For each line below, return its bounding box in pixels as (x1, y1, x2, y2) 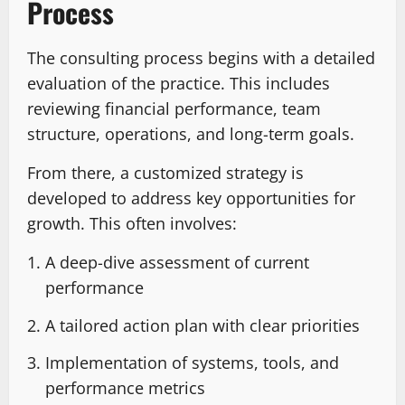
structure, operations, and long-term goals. (27, 123, 354, 146)
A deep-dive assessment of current (45, 251, 309, 274)
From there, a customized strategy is (27, 162, 304, 184)
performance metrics (45, 377, 205, 400)
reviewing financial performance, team (27, 98, 321, 120)
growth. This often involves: (27, 212, 237, 235)
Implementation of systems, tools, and (45, 352, 339, 374)
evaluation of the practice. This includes (27, 72, 330, 95)
